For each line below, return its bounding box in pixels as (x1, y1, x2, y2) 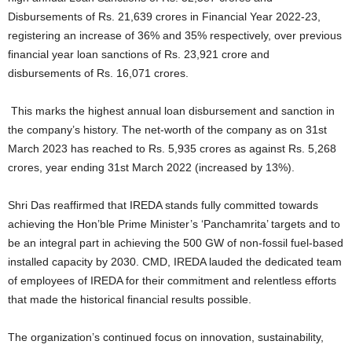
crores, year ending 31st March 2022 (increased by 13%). (8, 160, 295, 174)
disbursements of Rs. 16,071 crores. (8, 66, 189, 79)
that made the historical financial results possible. (8, 292, 251, 306)
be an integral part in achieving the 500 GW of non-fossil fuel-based (8, 236, 343, 249)
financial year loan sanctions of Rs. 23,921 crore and (8, 47, 269, 60)
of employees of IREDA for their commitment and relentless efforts (8, 273, 336, 287)
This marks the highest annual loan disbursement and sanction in (8, 104, 335, 117)
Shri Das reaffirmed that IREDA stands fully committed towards (8, 198, 318, 211)
